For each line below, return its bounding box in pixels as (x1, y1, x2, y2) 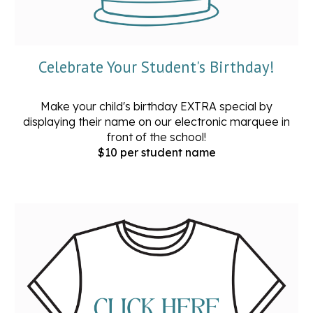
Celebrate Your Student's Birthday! (38, 57, 275, 78)
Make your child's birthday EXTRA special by (41, 99, 272, 114)
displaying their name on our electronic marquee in (23, 115, 290, 129)
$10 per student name (97, 145, 216, 160)
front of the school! (107, 130, 206, 145)
